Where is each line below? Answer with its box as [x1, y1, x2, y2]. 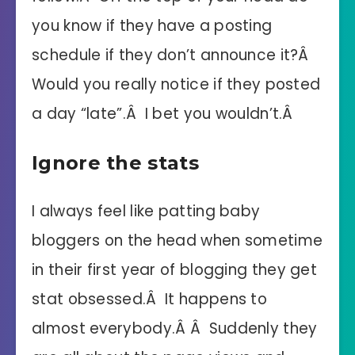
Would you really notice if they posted [32, 73, 321, 95]
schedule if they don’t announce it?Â [32, 44, 314, 66]
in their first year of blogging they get [32, 258, 317, 281]
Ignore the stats [32, 151, 199, 175]
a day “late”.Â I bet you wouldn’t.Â [32, 102, 293, 124]
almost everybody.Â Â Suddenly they [32, 317, 318, 339]
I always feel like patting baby [32, 200, 261, 222]
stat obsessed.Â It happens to [32, 288, 267, 310]
